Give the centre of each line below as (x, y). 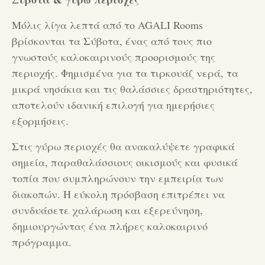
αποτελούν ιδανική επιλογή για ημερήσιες (113, 104)
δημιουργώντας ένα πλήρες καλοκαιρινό (110, 226)
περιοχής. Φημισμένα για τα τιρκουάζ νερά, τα (125, 72)
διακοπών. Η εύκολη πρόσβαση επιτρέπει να (118, 194)
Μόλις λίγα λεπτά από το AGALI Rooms (107, 25)
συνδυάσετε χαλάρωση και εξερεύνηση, (107, 210)
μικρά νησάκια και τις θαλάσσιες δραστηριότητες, (132, 88)
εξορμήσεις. (40, 120)
